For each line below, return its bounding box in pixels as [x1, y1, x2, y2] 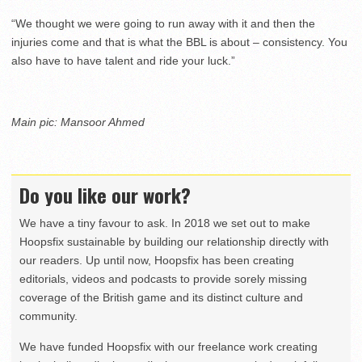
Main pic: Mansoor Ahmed [11, 116, 145, 129]
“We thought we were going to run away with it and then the [11, 17, 315, 31]
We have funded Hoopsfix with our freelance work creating [19, 340, 318, 354]
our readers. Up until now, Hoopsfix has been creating [19, 254, 294, 267]
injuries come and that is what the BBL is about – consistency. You [11, 36, 347, 49]
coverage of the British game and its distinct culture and [19, 291, 303, 305]
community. [19, 309, 78, 323]
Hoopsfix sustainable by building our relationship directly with [19, 235, 329, 249]
